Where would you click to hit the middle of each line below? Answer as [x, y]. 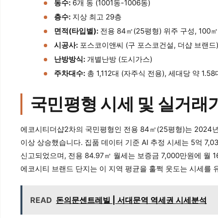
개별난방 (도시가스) [119, 59]
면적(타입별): [76, 31]
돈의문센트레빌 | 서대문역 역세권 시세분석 [131, 200]
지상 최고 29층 [96, 17]
